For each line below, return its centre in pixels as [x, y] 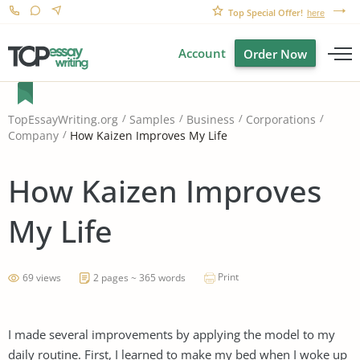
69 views [42, 277]
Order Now [275, 54]
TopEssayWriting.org [63, 120]
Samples [152, 120]
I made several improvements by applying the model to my [172, 334]
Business [211, 120]
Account [202, 53]
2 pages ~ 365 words [139, 277]
